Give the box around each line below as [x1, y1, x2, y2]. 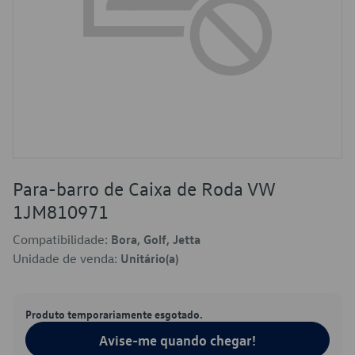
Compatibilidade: [13, 231, 111, 247]
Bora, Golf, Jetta [111, 231, 200, 247]
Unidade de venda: [13, 250, 120, 266]
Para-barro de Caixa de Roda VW [13, 177, 275, 200]
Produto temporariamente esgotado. [25, 307, 203, 321]
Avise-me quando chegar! [99, 331, 256, 349]
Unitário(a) [120, 250, 178, 266]
